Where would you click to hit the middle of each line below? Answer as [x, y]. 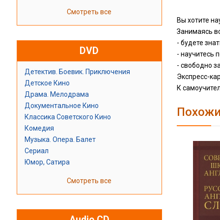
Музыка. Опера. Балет [60, 140]
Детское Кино [47, 83]
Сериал [36, 151]
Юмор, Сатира [47, 162]
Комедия [39, 128]
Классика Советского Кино [68, 117]
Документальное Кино [61, 106]
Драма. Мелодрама [56, 95]
